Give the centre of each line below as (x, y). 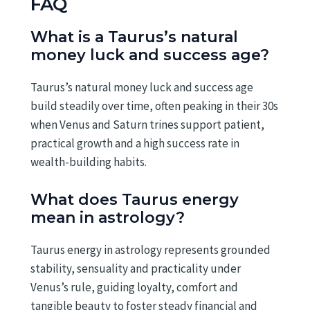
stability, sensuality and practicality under (136, 268)
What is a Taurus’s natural (134, 37)
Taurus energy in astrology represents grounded (151, 249)
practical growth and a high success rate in (135, 144)
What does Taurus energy (135, 199)
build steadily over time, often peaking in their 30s (154, 106)
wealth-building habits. (89, 162)
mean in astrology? (108, 217)
